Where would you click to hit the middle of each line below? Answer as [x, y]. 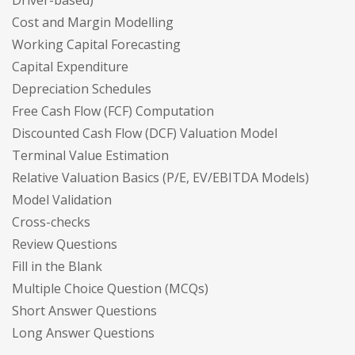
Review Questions [65, 244]
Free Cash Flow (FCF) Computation [113, 111]
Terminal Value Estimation [90, 155]
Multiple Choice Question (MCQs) [110, 288]
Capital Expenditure [70, 66]
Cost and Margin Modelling [93, 22]
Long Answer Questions [83, 332]
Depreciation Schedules [82, 88]
